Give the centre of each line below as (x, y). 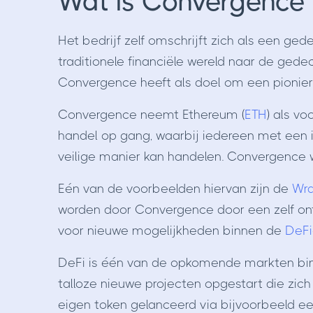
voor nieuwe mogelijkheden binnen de (171, 231)
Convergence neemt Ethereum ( (151, 115)
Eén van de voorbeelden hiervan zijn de (175, 189)
